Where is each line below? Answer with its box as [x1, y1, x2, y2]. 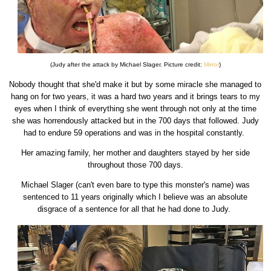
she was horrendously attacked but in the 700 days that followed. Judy [11, 116, 259, 126]
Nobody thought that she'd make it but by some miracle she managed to [9, 80, 262, 90]
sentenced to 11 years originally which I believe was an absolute [23, 192, 248, 202]
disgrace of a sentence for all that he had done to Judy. [38, 204, 233, 214]
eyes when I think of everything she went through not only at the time [14, 104, 256, 114]
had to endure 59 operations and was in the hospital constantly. [24, 128, 247, 138]
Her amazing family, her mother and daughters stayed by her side [21, 148, 250, 158]
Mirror [203, 61, 219, 68]
